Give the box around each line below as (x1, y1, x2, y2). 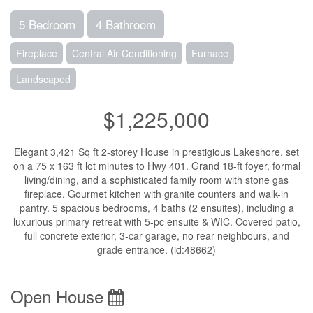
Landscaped (16, 72, 71, 86)
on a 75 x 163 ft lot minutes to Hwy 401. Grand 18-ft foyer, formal (13, 159, 300, 173)
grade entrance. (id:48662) (97, 242, 216, 256)
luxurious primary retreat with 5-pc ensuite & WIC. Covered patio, (13, 214, 300, 228)
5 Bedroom (19, 15, 75, 33)
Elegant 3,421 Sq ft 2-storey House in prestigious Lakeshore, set (14, 145, 299, 159)
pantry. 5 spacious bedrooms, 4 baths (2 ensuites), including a (19, 201, 294, 214)
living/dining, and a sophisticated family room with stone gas (24, 173, 289, 187)
